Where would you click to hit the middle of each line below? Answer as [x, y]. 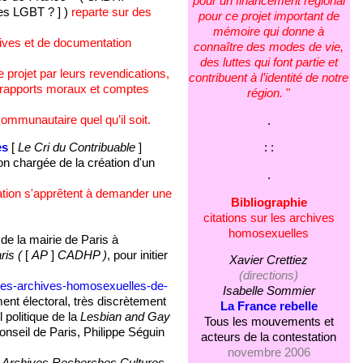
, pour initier [137, 255]
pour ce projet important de [269, 16]
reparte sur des [111, 13]
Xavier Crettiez [269, 261]
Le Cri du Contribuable [78, 147]
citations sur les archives [269, 218]
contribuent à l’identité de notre [269, 77]
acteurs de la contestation [269, 337]
